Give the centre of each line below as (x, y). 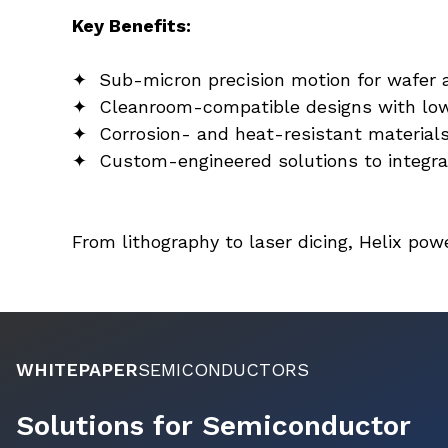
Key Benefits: (131, 25)
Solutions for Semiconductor (213, 425)
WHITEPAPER (77, 369)
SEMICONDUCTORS (223, 369)
